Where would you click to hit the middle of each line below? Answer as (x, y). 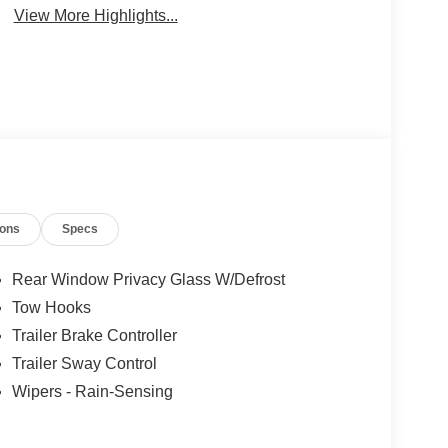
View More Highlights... (95, 16)
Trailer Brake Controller (94, 336)
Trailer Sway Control (84, 364)
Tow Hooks (51, 308)
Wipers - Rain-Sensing (92, 392)
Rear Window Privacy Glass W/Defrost (148, 280)
